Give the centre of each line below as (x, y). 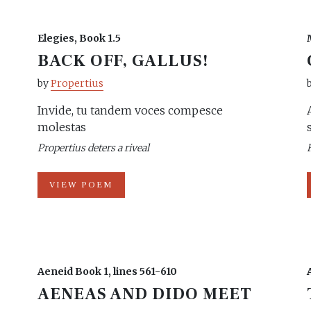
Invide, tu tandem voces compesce (130, 110)
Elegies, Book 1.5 (79, 38)
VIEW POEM (81, 185)
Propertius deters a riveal (93, 148)
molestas (62, 127)
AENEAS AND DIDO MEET (145, 294)
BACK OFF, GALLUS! (124, 61)
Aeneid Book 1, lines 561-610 (107, 271)
